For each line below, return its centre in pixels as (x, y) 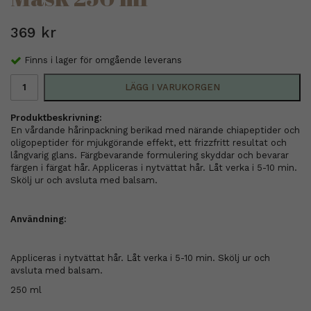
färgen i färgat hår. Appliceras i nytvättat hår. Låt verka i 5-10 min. (154, 167)
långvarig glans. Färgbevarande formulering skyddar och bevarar (150, 155)
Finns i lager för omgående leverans (103, 60)
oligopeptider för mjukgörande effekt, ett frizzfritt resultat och (149, 142)
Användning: (39, 219)
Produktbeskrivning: (56, 117)
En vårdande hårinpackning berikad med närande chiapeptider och (155, 130)
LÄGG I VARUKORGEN (172, 87)
